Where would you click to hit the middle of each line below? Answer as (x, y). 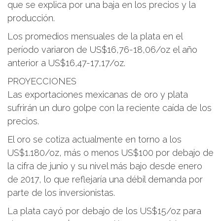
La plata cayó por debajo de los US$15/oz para (104, 211)
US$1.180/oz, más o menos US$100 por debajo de (110, 153)
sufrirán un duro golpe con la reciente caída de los (110, 108)
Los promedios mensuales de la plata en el (95, 37)
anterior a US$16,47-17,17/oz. (66, 63)
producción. (31, 18)
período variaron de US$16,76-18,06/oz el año (102, 50)
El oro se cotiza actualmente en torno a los (94, 140)
